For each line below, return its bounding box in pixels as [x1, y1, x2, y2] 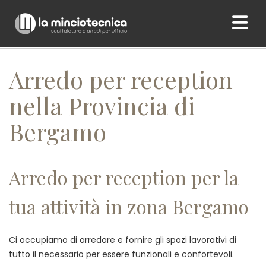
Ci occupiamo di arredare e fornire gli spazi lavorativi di [9, 234, 236, 246]
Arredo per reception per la [9, 164, 239, 190]
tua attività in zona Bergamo [9, 194, 249, 219]
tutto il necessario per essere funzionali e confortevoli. [9, 248, 234, 260]
